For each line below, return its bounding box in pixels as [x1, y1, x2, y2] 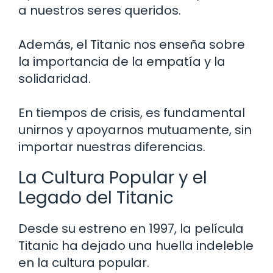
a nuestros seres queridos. [18, 1, 181, 19]
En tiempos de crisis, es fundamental [18, 104, 245, 121]
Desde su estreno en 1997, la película [18, 219, 244, 237]
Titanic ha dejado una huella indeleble [18, 236, 253, 254]
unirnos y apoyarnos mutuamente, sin [18, 121, 252, 138]
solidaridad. [18, 69, 91, 87]
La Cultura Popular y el [18, 165, 207, 190]
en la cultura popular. [18, 253, 149, 271]
